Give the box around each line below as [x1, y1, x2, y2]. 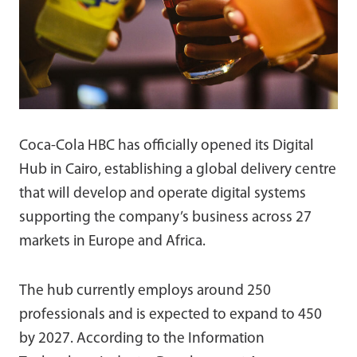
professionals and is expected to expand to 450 [19, 307, 322, 323]
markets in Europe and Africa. [19, 233, 206, 249]
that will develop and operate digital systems [19, 186, 306, 202]
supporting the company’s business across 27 [19, 210, 312, 226]
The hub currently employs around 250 [19, 283, 271, 299]
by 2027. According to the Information [19, 331, 265, 347]
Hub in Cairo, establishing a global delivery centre [19, 162, 336, 178]
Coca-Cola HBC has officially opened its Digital [19, 138, 314, 154]
